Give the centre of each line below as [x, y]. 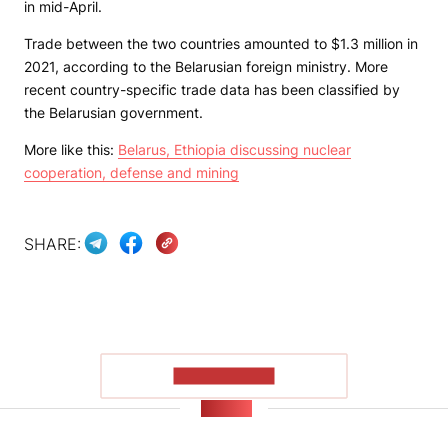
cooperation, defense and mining [131, 173]
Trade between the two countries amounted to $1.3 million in [221, 44]
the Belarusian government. [113, 113]
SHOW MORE [224, 376]
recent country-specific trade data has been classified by [212, 90]
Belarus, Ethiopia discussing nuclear [234, 150]
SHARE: [52, 243]
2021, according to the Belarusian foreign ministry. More [206, 67]
